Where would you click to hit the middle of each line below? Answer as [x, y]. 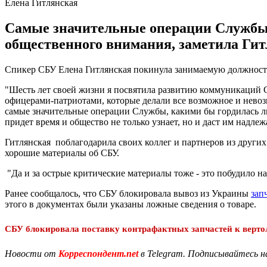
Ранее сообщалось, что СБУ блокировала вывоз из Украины [128, 193]
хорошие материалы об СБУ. [62, 153]
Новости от [30, 253]
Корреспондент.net [98, 253]
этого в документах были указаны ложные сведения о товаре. [131, 204]
